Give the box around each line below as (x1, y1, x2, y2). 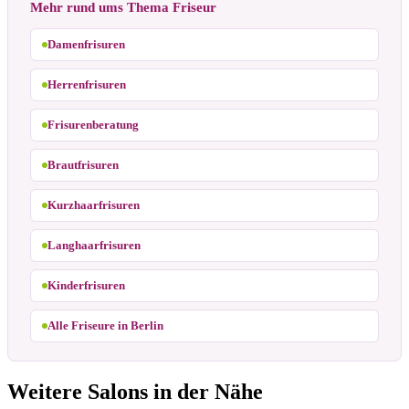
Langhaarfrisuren (47, 237, 141, 252)
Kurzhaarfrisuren (47, 197, 140, 212)
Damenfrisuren (47, 37, 125, 51)
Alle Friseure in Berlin (47, 318, 163, 332)
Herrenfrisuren (47, 77, 126, 91)
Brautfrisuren (47, 157, 119, 172)
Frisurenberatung (47, 117, 139, 131)
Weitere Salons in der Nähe (7, 379, 263, 404)
